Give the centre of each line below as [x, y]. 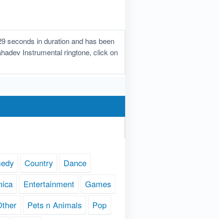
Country [39, 163]
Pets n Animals [55, 205]
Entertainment [49, 184]
